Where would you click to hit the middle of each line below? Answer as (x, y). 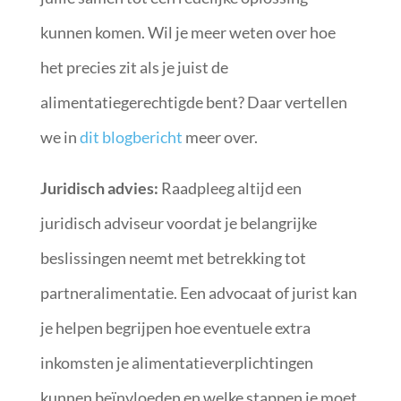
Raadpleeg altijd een (231, 188)
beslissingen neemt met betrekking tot (173, 258)
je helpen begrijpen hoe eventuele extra (175, 328)
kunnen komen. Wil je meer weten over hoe (188, 32)
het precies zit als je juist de (134, 67)
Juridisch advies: (100, 188)
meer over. (220, 137)
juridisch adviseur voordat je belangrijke (178, 223)
